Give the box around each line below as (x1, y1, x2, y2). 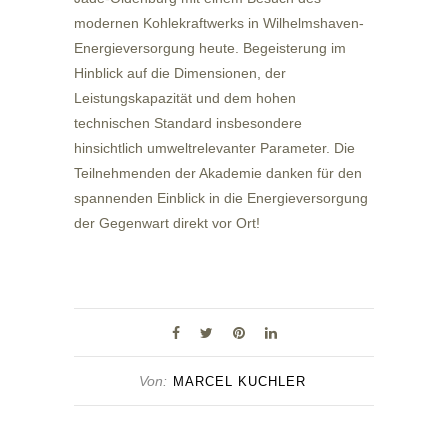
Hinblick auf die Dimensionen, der (74, 64, 286, 81)
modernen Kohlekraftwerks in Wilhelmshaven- (74, 14, 364, 31)
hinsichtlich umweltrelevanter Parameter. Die (74, 139, 355, 156)
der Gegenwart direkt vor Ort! (74, 214, 264, 231)
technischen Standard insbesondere (74, 114, 302, 131)
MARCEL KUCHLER (172, 373, 306, 389)
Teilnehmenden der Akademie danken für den (74, 164, 362, 181)
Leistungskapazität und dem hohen (74, 89, 296, 106)
